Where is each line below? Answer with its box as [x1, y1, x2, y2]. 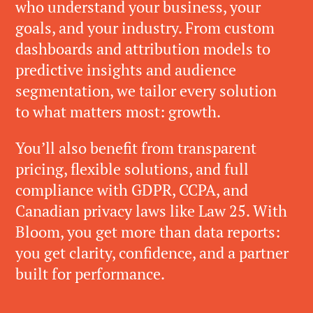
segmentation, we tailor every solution [15, 80, 277, 101]
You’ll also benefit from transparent [15, 138, 256, 159]
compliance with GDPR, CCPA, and [15, 180, 248, 201]
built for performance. [15, 263, 165, 284]
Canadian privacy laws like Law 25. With [15, 201, 287, 221]
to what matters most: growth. [15, 101, 221, 122]
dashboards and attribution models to [15, 38, 270, 59]
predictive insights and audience [15, 59, 236, 80]
